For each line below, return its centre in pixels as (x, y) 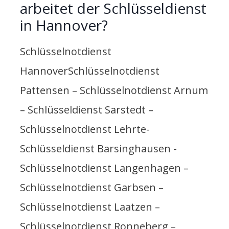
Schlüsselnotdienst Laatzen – (90, 207)
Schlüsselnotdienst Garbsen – (92, 188)
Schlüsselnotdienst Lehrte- (85, 129)
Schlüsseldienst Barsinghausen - (98, 149)
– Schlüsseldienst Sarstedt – (87, 110)
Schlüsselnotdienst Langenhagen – (104, 168)
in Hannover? (64, 25)
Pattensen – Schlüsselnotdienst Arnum (114, 90)
